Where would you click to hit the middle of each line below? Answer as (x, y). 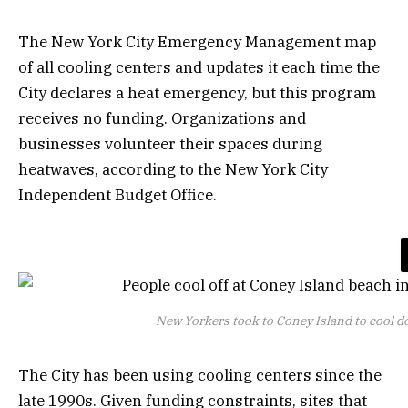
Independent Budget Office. (119, 195)
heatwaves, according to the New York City (173, 170)
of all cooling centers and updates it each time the (199, 68)
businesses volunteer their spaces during (170, 144)
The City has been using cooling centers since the (200, 375)
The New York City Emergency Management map (197, 42)
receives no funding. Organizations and (162, 119)
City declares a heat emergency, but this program (197, 93)
